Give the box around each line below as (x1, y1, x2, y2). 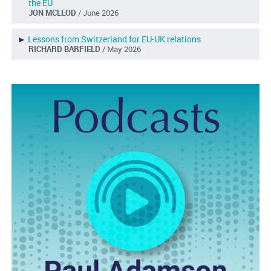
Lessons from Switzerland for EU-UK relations (27, 33, 201, 45)
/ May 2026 (102, 44, 141, 55)
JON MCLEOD (28, 7, 78, 19)
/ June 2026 (77, 7, 119, 19)
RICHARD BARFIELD (28, 44, 102, 55)
